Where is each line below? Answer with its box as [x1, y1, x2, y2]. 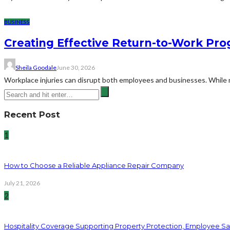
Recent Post [4, 109, 60, 120]
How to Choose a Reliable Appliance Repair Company [4, 161, 184, 170]
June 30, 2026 [56, 63, 95, 71]
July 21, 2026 [4, 179, 40, 187]
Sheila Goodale [15, 63, 56, 71]
